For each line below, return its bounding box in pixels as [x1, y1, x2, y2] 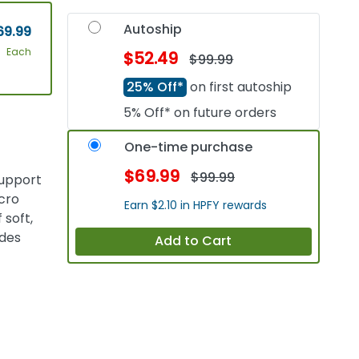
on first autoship [187, 77, 292, 96]
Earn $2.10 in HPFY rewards [124, 196, 268, 213]
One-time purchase [124, 137, 253, 156]
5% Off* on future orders [123, 103, 277, 122]
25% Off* [127, 77, 184, 96]
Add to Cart [155, 232, 232, 251]
